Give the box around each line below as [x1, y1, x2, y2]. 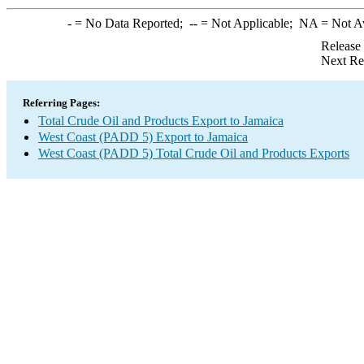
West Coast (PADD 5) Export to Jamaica [38, 130, 248, 144]
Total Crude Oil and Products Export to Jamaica [38, 114, 284, 128]
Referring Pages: [23, 97, 100, 109]
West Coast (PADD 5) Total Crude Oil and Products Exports [38, 146, 349, 160]
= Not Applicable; [197, 16, 299, 30]
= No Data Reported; [71, 16, 189, 30]
